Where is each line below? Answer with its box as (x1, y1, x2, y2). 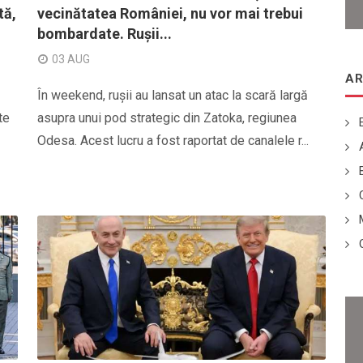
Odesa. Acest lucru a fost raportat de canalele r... (37, 133, 309, 148)
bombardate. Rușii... (37, 25, 172, 42)
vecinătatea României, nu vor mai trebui (37, 5, 303, 22)
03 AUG (52, 53, 90, 66)
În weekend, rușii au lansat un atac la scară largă (37, 88, 308, 103)
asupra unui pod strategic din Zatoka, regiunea (37, 110, 297, 126)
